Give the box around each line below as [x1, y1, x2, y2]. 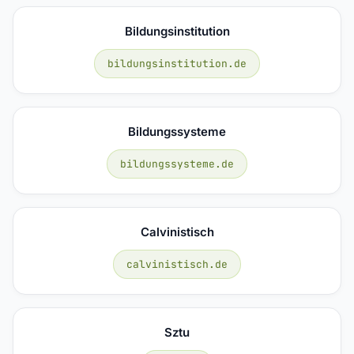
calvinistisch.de [126, 257, 228, 271]
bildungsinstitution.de [107, 56, 247, 70]
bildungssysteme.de [120, 156, 234, 171]
